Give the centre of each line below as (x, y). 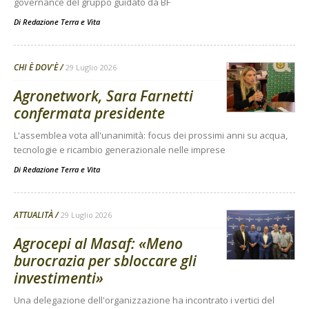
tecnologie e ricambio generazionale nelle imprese (120, 150)
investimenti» (59, 278)
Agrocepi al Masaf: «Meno (98, 243)
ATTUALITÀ (33, 215)
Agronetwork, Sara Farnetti (103, 96)
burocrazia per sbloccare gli (105, 261)
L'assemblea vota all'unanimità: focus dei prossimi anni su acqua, (151, 135)
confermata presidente (89, 113)
